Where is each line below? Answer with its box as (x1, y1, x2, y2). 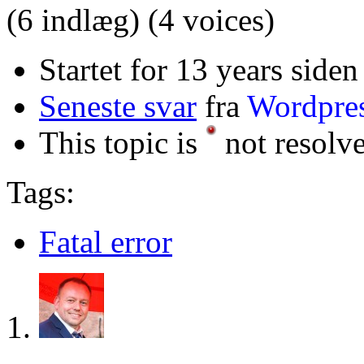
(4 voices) (148, 2, 275, 37)
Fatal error (39, 223, 172, 259)
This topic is (39, 124, 206, 160)
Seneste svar (39, 88, 197, 123)
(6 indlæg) (6, 2, 140, 37)
